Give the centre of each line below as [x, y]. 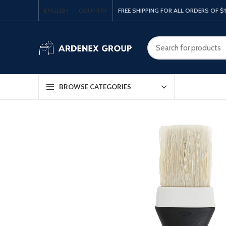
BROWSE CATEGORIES [95, 87]
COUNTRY [93, 10]
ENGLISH [56, 10]
